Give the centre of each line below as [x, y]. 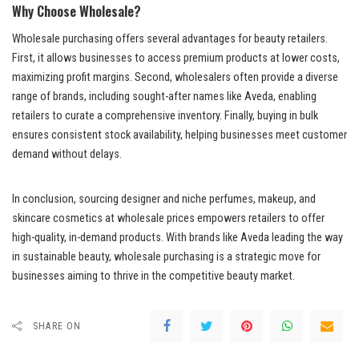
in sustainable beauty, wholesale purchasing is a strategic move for [166, 256]
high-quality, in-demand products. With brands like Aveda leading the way [177, 237]
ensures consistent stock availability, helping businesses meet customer [179, 135]
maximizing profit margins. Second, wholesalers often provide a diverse [175, 77]
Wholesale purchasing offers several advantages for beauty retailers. [170, 38]
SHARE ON [57, 326]
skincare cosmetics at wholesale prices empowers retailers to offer [168, 218]
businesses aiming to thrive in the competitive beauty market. [153, 276]
